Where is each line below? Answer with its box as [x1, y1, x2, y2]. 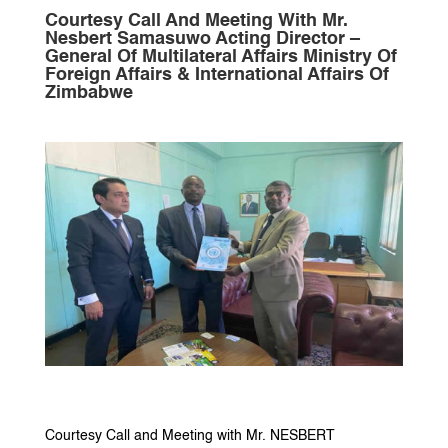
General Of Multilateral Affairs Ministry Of [44, 48, 397, 67]
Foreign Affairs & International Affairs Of [44, 66, 389, 85]
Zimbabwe [44, 84, 133, 103]
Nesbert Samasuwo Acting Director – [44, 30, 360, 49]
